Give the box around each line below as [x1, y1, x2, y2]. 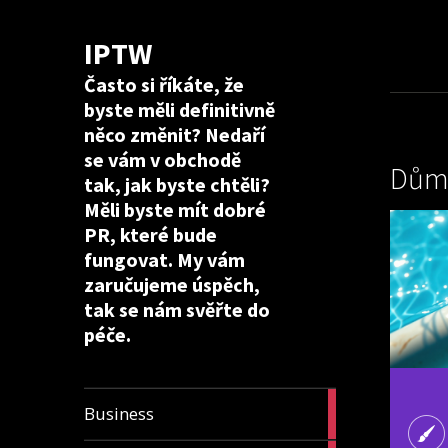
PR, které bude [84, 221, 217, 247]
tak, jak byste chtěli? [84, 171, 270, 197]
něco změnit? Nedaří [84, 121, 265, 147]
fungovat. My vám [84, 246, 245, 272]
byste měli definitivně [84, 96, 275, 122]
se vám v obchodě [84, 146, 241, 172]
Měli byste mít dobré [84, 196, 266, 222]
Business [84, 401, 154, 425]
